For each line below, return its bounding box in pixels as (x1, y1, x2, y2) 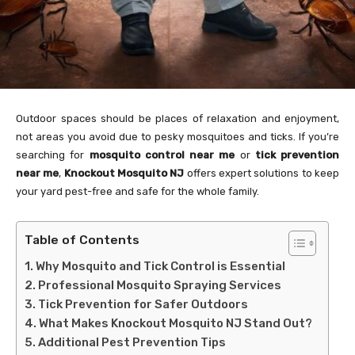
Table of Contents (25, 231, 139, 247)
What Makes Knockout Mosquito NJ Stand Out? (39, 315, 312, 330)
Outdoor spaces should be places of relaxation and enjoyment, (16, 112, 339, 124)
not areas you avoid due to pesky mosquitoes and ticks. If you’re (16, 130, 339, 143)
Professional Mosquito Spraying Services (38, 277, 281, 292)
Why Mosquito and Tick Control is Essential (36, 258, 285, 273)
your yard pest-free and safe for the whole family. (16, 185, 259, 197)
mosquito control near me (89, 148, 235, 161)
